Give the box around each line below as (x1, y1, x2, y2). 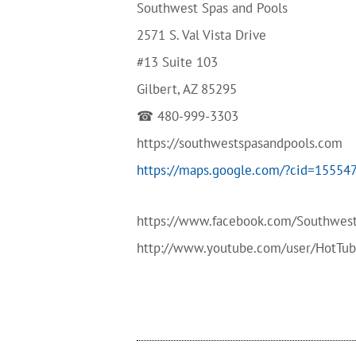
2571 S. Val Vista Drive (137, 25, 266, 44)
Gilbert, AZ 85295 (137, 79, 237, 98)
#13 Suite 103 (137, 52, 218, 71)
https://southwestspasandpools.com (137, 133, 342, 152)
